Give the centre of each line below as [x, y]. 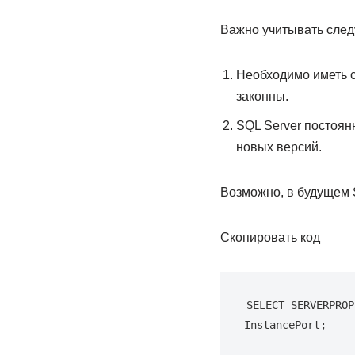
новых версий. [279, 147]
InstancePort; [285, 325]
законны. [262, 96]
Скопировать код [270, 237]
